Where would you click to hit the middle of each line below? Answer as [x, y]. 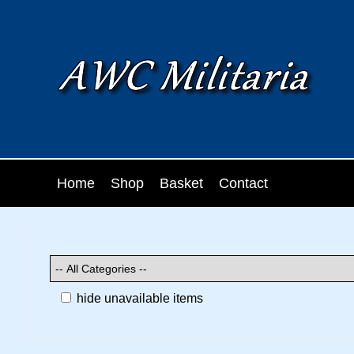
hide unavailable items [138, 298]
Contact [243, 183]
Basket [181, 183]
